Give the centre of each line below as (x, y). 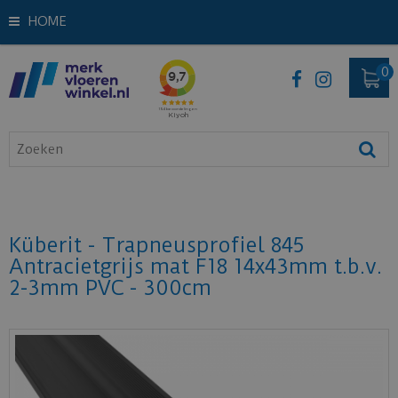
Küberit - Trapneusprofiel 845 (157, 245)
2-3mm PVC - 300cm (110, 288)
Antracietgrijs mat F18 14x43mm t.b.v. (195, 267)
